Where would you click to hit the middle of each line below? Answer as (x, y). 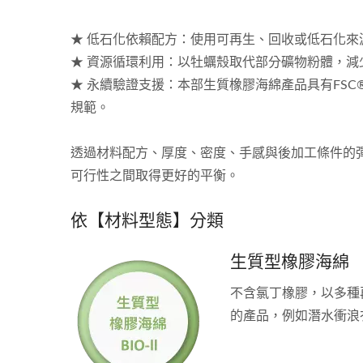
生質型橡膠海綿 (290, 261)
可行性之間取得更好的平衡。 (155, 176)
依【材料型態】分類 (147, 220)
